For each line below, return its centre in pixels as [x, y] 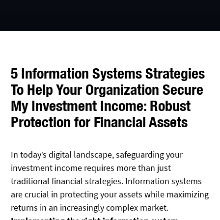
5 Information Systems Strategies [108, 73]
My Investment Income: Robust [101, 106]
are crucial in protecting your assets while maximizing [110, 194]
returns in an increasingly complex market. [90, 208]
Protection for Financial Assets [99, 122]
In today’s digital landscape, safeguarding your [97, 155]
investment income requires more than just [91, 168]
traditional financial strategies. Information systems [107, 181]
